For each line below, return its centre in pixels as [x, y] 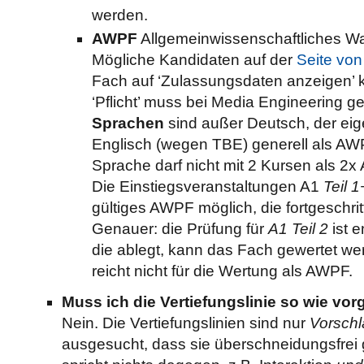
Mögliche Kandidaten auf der [194, 60]
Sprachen [128, 123]
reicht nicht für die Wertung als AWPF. [222, 271]
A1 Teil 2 [298, 229]
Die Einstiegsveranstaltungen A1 [207, 187]
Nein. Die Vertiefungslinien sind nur [186, 323]
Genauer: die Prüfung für [180, 229]
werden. [119, 15]
